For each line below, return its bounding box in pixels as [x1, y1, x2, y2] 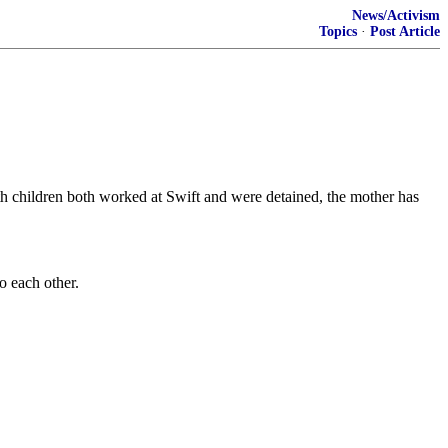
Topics [319, 24, 357, 39]
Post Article [370, 24, 440, 39]
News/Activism [352, 8, 440, 23]
